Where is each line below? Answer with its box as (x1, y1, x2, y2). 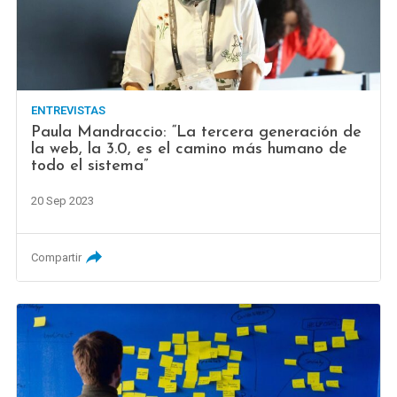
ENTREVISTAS (31, 104, 106, 118)
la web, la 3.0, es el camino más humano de (31, 141, 348, 159)
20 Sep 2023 (31, 194, 95, 208)
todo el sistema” (31, 158, 149, 175)
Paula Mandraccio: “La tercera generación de (31, 124, 362, 142)
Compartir (31, 251, 82, 265)
